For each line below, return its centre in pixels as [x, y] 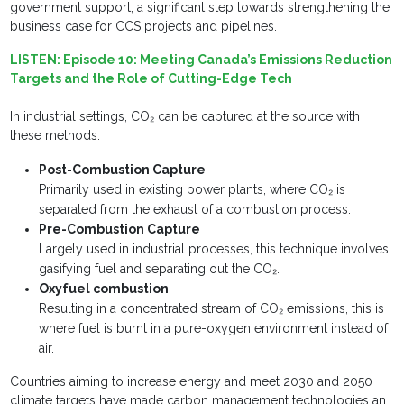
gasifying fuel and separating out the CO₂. [161, 269]
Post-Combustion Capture [125, 170]
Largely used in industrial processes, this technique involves [214, 249]
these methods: [57, 136]
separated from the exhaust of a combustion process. [197, 210]
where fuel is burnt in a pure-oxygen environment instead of [214, 329]
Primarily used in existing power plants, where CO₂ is [193, 190]
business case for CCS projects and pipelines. [146, 27]
